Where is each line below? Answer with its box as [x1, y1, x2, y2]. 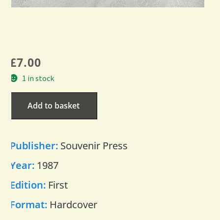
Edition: [10, 178, 48, 192]
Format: [10, 197, 50, 211]
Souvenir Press [60, 138, 128, 152]
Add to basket [27, 100, 80, 111]
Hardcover [50, 197, 97, 211]
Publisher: [10, 138, 60, 152]
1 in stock [22, 73, 54, 83]
